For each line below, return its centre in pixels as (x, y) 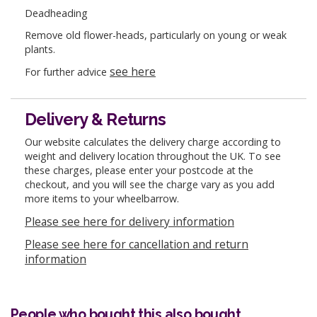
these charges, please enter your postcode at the (139, 171)
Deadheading (56, 13)
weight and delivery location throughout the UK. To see (153, 156)
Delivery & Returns (96, 119)
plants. (40, 49)
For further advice (67, 72)
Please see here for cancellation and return (137, 244)
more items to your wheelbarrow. (102, 199)
